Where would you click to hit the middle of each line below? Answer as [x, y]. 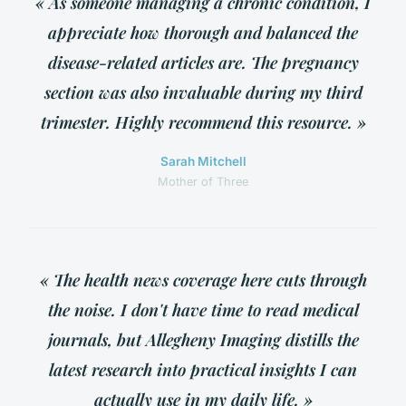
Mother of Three [203, 182]
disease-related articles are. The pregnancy [203, 63]
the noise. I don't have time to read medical [203, 310]
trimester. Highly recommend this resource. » [203, 122]
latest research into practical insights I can [203, 370]
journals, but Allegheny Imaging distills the [203, 340]
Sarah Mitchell [203, 162]
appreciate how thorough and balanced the [203, 33]
